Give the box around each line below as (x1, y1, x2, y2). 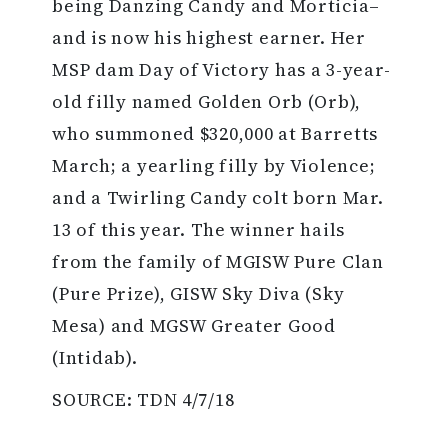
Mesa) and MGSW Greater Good (52, 313, 336, 339)
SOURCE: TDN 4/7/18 (52, 387, 235, 413)
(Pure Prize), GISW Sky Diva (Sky (52, 281, 345, 307)
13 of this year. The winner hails (52, 217, 346, 243)
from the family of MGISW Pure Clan (52, 249, 384, 275)
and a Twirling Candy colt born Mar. (52, 185, 384, 211)
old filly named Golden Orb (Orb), (52, 89, 362, 115)
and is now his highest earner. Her (52, 25, 366, 51)
